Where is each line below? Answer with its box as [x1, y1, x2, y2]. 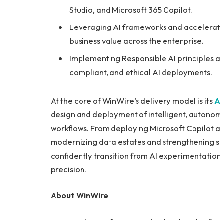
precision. [51, 164, 86, 174]
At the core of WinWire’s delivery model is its [51, 95, 214, 106]
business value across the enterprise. [69, 35, 204, 46]
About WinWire [51, 190, 108, 201]
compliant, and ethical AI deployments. [69, 66, 212, 77]
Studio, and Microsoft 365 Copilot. [69, 4, 192, 15]
